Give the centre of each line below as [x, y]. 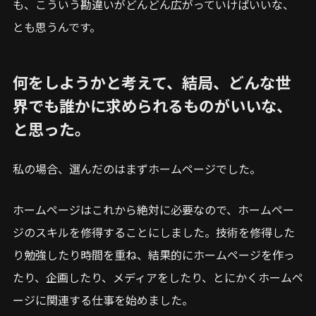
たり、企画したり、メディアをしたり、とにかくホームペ [158, 277]
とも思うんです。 [57, 26]
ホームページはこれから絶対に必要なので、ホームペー [153, 209]
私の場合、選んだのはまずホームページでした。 [137, 168]
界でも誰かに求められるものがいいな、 [152, 105]
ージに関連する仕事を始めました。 [103, 299]
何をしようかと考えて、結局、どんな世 [152, 81]
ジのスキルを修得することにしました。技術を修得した [154, 232]
